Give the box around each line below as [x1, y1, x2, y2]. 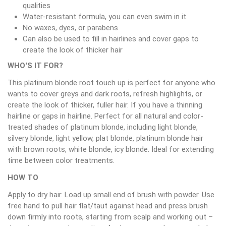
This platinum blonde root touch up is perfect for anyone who [8, 78, 215, 87]
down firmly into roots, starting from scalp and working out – [8, 212, 213, 221]
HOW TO [8, 173, 38, 182]
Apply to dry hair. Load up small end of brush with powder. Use [8, 190, 214, 199]
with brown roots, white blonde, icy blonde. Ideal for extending [8, 144, 214, 154]
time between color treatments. [8, 155, 115, 165]
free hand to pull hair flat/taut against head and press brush [8, 201, 208, 210]
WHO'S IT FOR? [8, 61, 63, 70]
